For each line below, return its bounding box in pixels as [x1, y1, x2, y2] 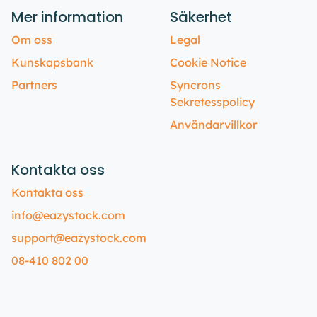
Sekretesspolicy [170, 95, 255, 109]
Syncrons [170, 78, 221, 92]
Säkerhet [170, 7, 232, 27]
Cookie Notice [170, 55, 246, 69]
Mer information [11, 7, 123, 27]
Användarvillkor [170, 117, 257, 132]
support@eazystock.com [11, 231, 146, 245]
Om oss [11, 33, 52, 47]
